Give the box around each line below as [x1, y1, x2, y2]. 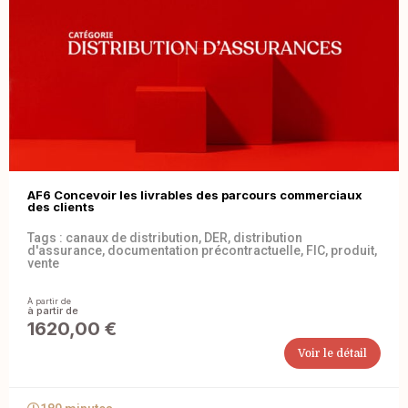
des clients [27, 199, 95, 215]
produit [331, 243, 374, 259]
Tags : [27, 230, 66, 246]
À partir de [27, 296, 71, 307]
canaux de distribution [66, 230, 199, 246]
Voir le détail [298, 347, 367, 361]
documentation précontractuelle [107, 243, 301, 259]
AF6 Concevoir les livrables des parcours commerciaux [27, 188, 362, 203]
